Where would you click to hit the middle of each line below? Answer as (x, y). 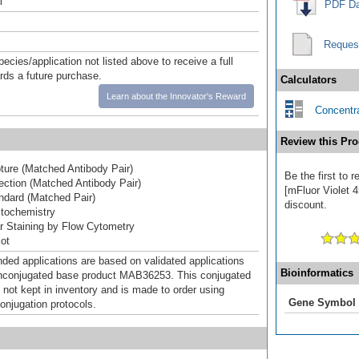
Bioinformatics (317, 272)
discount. (306, 204)
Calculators (309, 79)
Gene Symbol (322, 302)
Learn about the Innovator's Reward (176, 96)
